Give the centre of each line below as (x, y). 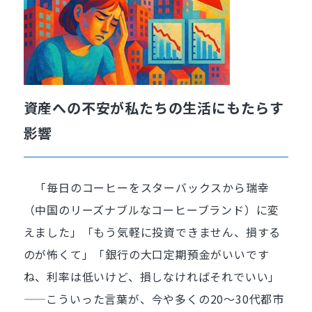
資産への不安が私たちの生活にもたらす (154, 108)
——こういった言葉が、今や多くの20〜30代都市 (154, 299)
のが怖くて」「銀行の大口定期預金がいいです (146, 254)
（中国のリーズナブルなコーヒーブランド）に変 (151, 210)
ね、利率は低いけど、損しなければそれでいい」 (152, 276)
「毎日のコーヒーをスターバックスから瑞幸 (146, 187)
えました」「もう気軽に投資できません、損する (152, 232)
